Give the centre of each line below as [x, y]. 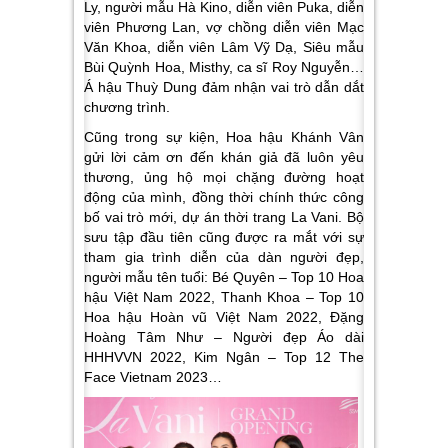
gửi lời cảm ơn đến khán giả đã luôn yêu [224, 156]
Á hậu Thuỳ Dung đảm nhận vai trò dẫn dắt [224, 86]
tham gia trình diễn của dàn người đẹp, [224, 256]
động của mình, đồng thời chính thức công [224, 196]
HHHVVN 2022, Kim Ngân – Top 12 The [224, 356]
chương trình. [129, 106]
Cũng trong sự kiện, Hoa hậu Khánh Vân [224, 136]
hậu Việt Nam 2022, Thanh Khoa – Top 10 [224, 296]
